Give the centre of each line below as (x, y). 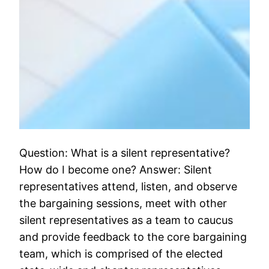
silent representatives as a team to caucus (126, 220)
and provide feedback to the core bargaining (133, 237)
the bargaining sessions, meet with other (123, 204)
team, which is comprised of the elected (121, 254)
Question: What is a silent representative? (125, 153)
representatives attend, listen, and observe (128, 187)
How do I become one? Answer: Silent (116, 170)
